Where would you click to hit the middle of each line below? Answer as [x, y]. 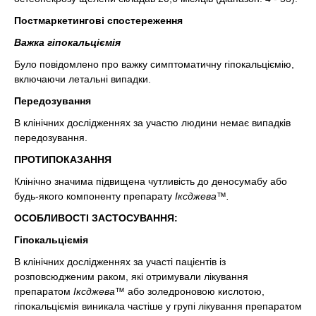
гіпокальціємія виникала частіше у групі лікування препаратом [158, 306]
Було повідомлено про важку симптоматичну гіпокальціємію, [154, 64]
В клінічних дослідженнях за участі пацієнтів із [120, 261]
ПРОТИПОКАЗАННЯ [63, 159]
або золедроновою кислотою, [195, 291]
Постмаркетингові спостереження [98, 20]
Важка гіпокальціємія [67, 42]
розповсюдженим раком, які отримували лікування [131, 276]
